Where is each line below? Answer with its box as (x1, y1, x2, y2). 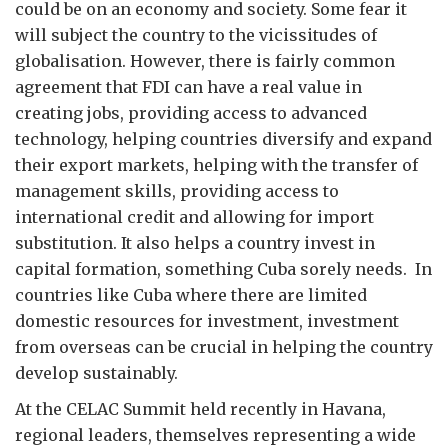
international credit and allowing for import (15, 207, 374, 227)
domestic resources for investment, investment (15, 311, 399, 331)
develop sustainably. (15, 363, 178, 383)
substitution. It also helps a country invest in (15, 233, 375, 253)
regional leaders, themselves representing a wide (15, 425, 416, 445)
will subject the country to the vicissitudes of (15, 25, 377, 45)
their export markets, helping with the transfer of (15, 155, 418, 175)
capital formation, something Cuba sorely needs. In (15, 259, 432, 279)
